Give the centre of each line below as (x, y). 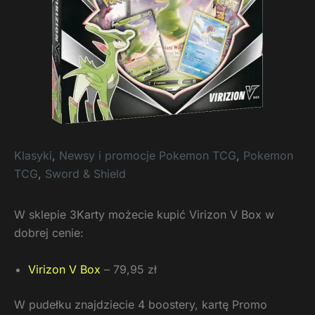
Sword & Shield (85, 174)
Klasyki (33, 155)
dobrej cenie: (49, 233)
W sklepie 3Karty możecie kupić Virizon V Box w (144, 214)
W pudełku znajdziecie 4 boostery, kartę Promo (141, 304)
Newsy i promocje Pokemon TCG (148, 155)
